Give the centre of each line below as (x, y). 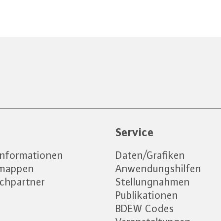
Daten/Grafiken (150, 155)
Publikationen (147, 195)
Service (135, 132)
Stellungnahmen (153, 182)
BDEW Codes (145, 208)
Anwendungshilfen (158, 168)
